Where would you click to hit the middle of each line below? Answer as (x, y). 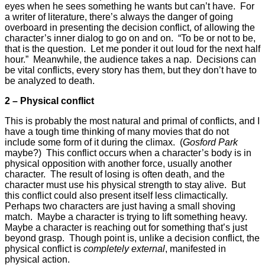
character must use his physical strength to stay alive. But (125, 185)
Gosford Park (210, 142)
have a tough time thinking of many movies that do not (117, 131)
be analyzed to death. (50, 80)
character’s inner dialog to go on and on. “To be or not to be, (130, 38)
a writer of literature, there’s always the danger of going (119, 17)
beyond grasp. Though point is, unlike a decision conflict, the (132, 238)
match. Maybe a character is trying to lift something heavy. (127, 216)
